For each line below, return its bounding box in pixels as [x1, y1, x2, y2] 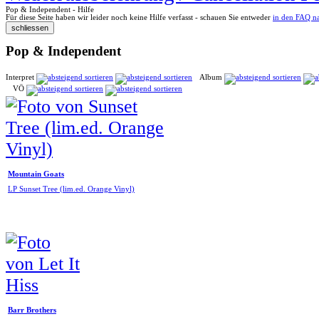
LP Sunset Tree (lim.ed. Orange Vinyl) [8, 185, 135, 194]
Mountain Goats [8, 169, 64, 178]
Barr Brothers [8, 305, 56, 314]
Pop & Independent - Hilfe [6, 6, 94, 14]
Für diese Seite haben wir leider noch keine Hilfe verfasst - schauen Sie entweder [6, 14, 273, 21]
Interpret [6, 73, 36, 81]
